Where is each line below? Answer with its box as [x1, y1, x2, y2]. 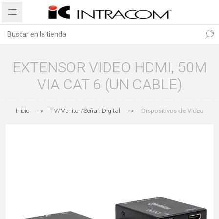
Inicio [15, 107, 29, 114]
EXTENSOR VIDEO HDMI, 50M [12, 59, 207, 76]
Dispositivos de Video [141, 107, 204, 114]
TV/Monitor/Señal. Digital [50, 107, 120, 114]
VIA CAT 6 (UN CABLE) [37, 76, 182, 93]
